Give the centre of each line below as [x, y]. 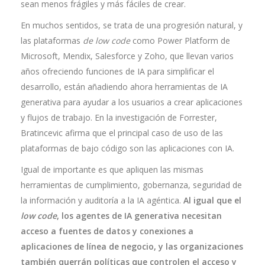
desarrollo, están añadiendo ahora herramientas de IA [124, 87]
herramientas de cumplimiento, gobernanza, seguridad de [131, 185]
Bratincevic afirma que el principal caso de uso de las [122, 133]
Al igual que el [212, 200]
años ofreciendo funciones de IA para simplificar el [117, 71]
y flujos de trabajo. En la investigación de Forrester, [119, 117]
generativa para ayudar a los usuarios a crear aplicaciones [132, 102]
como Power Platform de [180, 41]
